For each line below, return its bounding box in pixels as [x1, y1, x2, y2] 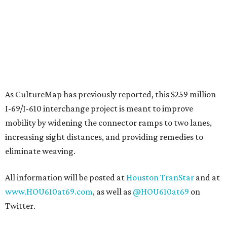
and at [194, 172, 220, 182]
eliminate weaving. [5, 146, 75, 156]
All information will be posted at [5, 172, 126, 182]
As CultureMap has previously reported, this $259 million [5, 89, 216, 99]
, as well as [93, 186, 133, 197]
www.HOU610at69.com [5, 186, 93, 197]
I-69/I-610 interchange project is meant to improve [5, 103, 193, 113]
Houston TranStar [126, 172, 194, 182]
